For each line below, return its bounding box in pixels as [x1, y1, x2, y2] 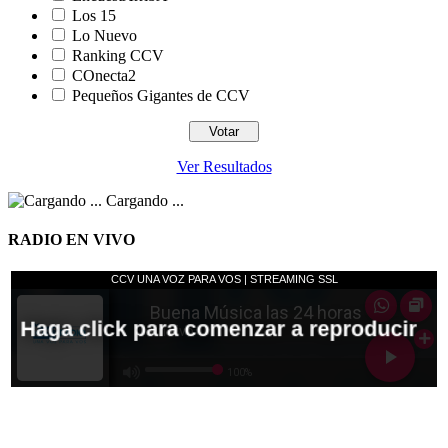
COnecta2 [72, 67, 136, 85]
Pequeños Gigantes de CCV [72, 87, 250, 105]
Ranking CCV [72, 47, 164, 65]
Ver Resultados [176, 158, 272, 176]
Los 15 [72, 7, 116, 25]
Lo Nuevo [72, 27, 137, 45]
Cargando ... [102, 192, 184, 210]
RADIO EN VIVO [8, 231, 135, 249]
